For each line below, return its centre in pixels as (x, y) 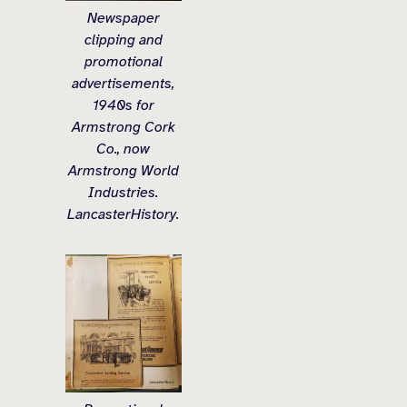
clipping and (123, 40)
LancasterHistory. (124, 214)
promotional (123, 61)
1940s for (123, 105)
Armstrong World (123, 170)
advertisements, (124, 83)
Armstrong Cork (123, 127)
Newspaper (123, 18)
